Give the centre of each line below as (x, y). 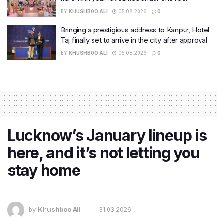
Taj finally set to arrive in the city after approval (134, 40)
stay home (44, 170)
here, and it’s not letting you (103, 153)
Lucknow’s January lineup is (107, 135)
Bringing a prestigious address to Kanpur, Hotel (135, 30)
